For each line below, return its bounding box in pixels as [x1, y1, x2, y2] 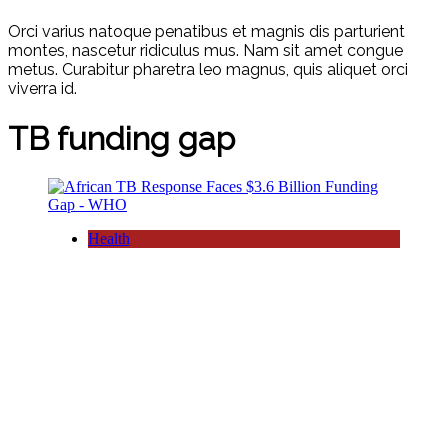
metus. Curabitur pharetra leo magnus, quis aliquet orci [8, 60, 408, 80]
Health [88, 230, 130, 247]
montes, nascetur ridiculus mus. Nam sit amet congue [8, 41, 403, 61]
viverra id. [8, 79, 77, 99]
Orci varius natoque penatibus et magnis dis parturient [8, 22, 405, 42]
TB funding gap [8, 119, 235, 157]
